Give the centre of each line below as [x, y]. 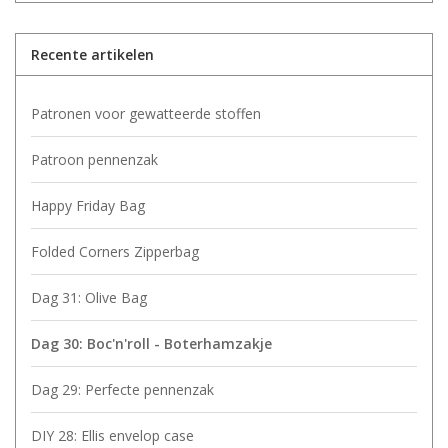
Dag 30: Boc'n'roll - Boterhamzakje [151, 344]
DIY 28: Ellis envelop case [112, 436]
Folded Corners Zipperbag [115, 252]
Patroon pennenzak [94, 160]
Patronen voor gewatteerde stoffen [146, 114]
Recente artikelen [92, 55]
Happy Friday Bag [88, 206]
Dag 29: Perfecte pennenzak [122, 390]
